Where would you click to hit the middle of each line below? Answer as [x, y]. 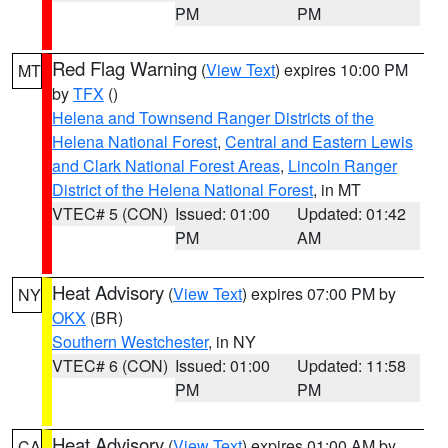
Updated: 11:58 [352, 365]
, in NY [232, 341]
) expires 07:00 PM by [319, 293]
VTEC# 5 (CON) [110, 213]
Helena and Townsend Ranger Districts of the [213, 117]
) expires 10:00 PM [341, 69]
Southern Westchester [130, 341]
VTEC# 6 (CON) [110, 365]
